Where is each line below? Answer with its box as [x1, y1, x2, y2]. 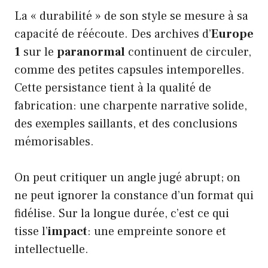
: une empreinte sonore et [87, 223, 226, 239]
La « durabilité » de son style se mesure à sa [14, 8, 248, 24]
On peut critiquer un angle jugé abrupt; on [14, 169, 240, 185]
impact [48, 223, 87, 239]
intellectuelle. [14, 241, 89, 257]
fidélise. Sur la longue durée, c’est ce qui [14, 205, 229, 221]
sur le [20, 44, 57, 60]
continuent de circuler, [125, 44, 251, 60]
